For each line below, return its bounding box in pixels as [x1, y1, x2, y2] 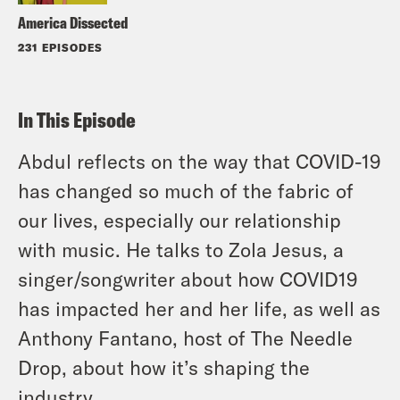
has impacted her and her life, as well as [18, 296, 380, 321]
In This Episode [18, 106, 136, 134]
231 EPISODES [18, 41, 103, 54]
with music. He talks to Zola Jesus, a [18, 237, 344, 262]
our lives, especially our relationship [18, 208, 341, 232]
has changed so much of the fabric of [18, 179, 354, 203]
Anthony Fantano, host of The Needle [18, 326, 353, 350]
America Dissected [18, 12, 129, 34]
